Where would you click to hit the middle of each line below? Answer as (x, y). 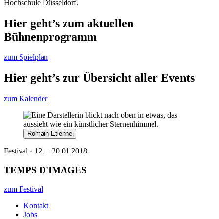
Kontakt (36, 205)
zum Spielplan (26, 57)
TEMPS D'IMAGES (45, 170)
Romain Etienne (50, 134)
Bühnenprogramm (50, 36)
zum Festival (23, 189)
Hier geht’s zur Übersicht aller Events (99, 78)
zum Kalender (26, 99)
